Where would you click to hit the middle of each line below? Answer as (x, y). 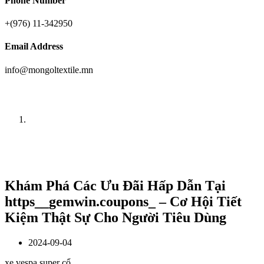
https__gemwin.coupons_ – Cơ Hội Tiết (123, 202)
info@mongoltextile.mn (49, 70)
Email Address (34, 47)
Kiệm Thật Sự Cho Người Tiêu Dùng (115, 218)
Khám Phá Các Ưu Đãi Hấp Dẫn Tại (115, 186)
